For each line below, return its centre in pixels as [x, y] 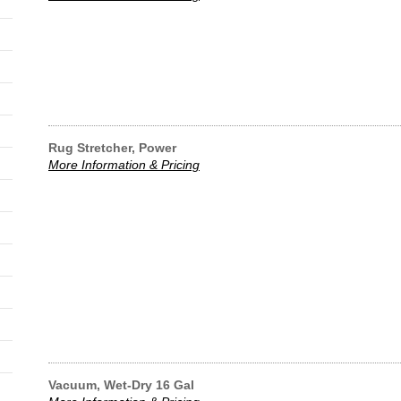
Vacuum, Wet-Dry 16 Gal [121, 385]
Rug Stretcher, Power [112, 148]
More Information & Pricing [124, 165]
